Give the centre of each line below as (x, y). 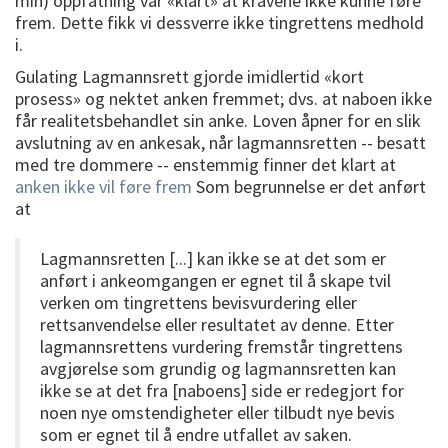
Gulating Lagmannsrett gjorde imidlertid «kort (189, 76)
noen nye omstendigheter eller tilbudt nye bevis (217, 412)
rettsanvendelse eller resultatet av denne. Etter (217, 324)
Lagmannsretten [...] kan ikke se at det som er (213, 258)
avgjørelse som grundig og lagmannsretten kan (218, 368)
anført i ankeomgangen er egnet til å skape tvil (215, 280)
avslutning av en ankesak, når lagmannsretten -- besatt (220, 142)
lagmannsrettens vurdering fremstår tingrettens (221, 346)
